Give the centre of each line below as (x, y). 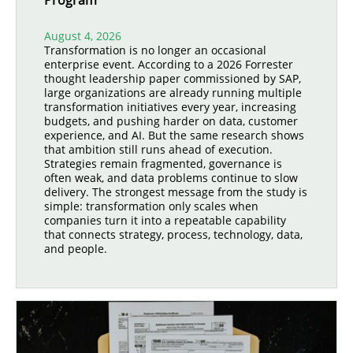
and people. (76, 249)
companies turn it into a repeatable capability (165, 220)
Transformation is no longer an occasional (155, 50)
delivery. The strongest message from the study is (176, 192)
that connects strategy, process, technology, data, (173, 234)
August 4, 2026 (83, 36)
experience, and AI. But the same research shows (174, 135)
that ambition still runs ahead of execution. (158, 149)
